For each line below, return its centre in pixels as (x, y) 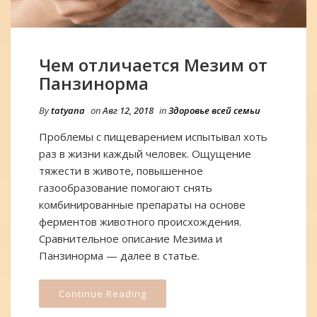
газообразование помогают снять (126, 187)
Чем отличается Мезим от (153, 64)
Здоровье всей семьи (214, 110)
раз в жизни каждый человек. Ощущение (145, 153)
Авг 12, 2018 (128, 110)
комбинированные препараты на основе (142, 204)
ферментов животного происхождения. (140, 221)
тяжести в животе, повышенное (121, 170)
